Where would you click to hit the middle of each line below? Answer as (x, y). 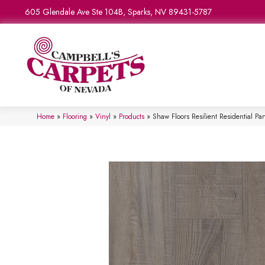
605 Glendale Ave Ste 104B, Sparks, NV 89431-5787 (118, 12)
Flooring (75, 116)
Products (132, 116)
